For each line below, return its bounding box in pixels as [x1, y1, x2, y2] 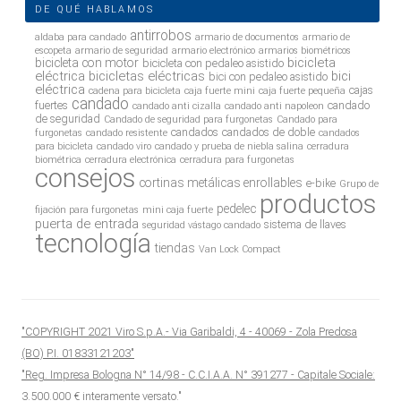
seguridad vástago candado [142, 219, 261, 232]
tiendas [155, 241, 196, 256]
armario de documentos [195, 31, 300, 44]
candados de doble [222, 125, 316, 140]
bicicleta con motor [35, 55, 140, 71]
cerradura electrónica [85, 154, 177, 166]
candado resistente [86, 127, 168, 140]
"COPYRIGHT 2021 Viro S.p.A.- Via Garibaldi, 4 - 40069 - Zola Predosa [21, 325, 357, 339]
